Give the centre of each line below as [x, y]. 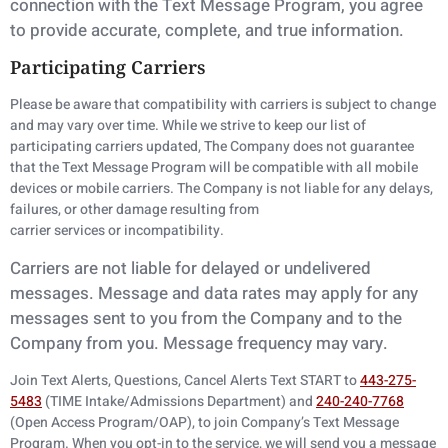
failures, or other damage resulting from [134, 210]
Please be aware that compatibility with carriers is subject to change [223, 105]
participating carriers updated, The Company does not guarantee [212, 147]
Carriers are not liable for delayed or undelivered [190, 268]
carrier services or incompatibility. [117, 231]
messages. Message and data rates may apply [188, 293]
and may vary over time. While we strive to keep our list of [188, 126]
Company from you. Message [123, 343]
